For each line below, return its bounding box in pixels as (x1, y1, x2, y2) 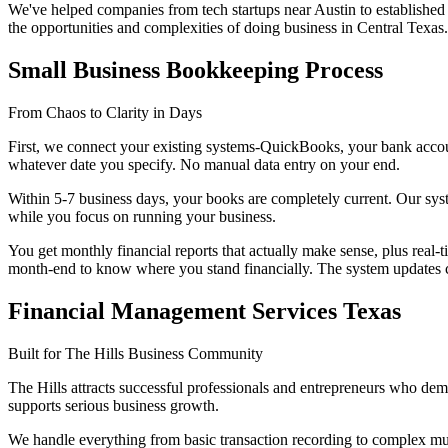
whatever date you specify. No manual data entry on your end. (8, 156, 400, 174)
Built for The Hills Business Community (8, 345, 263, 363)
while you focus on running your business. (8, 208, 276, 226)
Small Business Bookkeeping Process (8, 57, 383, 84)
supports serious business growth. (8, 397, 219, 415)
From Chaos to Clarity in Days (8, 104, 202, 122)
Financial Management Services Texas (8, 298, 401, 325)
